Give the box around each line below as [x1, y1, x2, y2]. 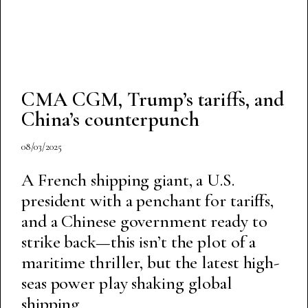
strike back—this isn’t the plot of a [21, 230, 256, 252]
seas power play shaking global [21, 272, 232, 294]
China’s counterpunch [21, 106, 199, 132]
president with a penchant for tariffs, [21, 189, 274, 211]
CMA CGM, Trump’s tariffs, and [21, 86, 285, 112]
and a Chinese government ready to [21, 210, 267, 232]
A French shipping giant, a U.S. [21, 168, 234, 190]
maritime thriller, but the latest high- [21, 251, 280, 273]
